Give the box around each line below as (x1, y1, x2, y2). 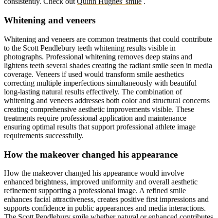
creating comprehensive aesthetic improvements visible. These (4, 105, 194, 113)
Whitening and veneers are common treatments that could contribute (4, 35, 212, 43)
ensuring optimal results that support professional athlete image (4, 122, 196, 131)
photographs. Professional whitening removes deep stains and (4, 52, 192, 61)
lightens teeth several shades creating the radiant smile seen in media (4, 61, 212, 70)
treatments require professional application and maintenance (4, 113, 186, 122)
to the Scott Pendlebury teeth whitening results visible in (4, 43, 176, 52)
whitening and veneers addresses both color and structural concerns (4, 96, 210, 105)
